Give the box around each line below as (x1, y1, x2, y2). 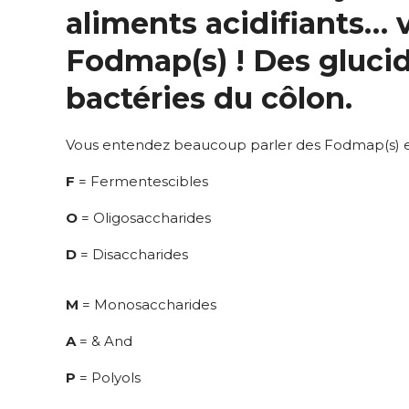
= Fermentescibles (75, 173, 208, 190)
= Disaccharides (77, 246, 188, 263)
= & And (76, 332, 132, 350)
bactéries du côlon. (66, 80, 352, 116)
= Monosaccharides (79, 296, 216, 313)
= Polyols (76, 369, 141, 386)
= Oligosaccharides (78, 209, 211, 226)
